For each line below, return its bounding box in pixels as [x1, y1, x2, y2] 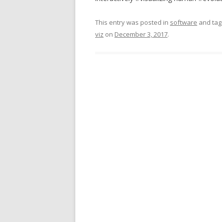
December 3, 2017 [114, 30, 167, 39]
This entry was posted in [95, 18, 170, 27]
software [170, 18, 197, 27]
